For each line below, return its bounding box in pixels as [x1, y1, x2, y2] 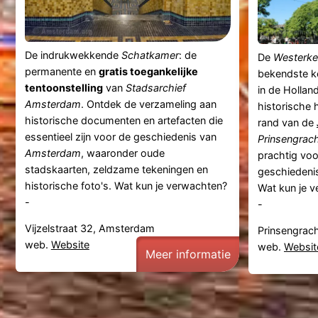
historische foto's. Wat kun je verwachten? [24, 179, 227, 192]
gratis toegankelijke [98, 65, 198, 77]
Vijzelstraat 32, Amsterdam [24, 221, 155, 234]
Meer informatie [145, 246, 231, 261]
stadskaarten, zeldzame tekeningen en [24, 163, 208, 175]
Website [50, 238, 89, 251]
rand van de [257, 116, 317, 128]
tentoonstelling [24, 81, 103, 94]
